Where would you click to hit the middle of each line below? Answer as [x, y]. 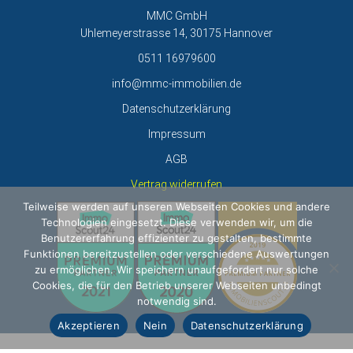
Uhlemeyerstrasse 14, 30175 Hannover [176, 33]
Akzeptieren [89, 325]
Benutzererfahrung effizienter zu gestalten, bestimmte [176, 238]
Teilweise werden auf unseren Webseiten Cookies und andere [176, 206]
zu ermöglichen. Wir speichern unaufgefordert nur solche [176, 269]
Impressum [176, 134]
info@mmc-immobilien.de [176, 83]
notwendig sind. [176, 301]
